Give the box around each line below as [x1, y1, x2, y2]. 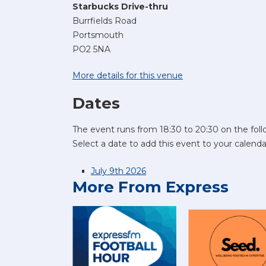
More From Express [72, 177, 229, 197]
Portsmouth [72, 29, 123, 40]
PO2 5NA [72, 43, 110, 55]
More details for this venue [72, 69, 183, 81]
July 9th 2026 [91, 165, 146, 176]
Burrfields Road [72, 15, 137, 26]
